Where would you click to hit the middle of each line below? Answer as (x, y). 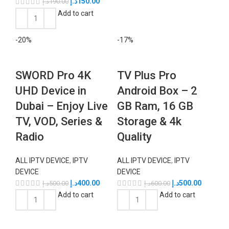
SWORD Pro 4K (53, 75)
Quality (134, 136)
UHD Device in (51, 90)
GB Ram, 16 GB (155, 106)
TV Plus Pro (147, 75)
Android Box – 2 (157, 90)
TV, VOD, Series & (59, 121)
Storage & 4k (149, 121)
